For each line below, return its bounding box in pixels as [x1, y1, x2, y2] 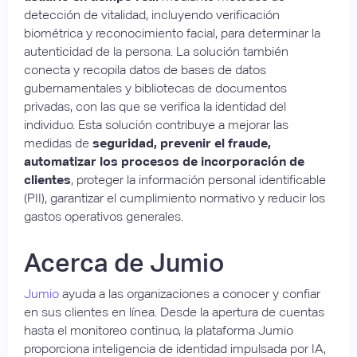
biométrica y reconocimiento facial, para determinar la [24, 25, 320, 41]
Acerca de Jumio [24, 248, 224, 277]
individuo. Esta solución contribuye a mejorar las [24, 116, 288, 132]
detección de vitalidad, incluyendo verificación [24, 6, 280, 22]
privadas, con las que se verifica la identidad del [24, 98, 286, 114]
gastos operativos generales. [24, 208, 183, 224]
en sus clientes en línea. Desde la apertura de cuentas [24, 304, 324, 320]
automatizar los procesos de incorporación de [24, 153, 304, 169]
